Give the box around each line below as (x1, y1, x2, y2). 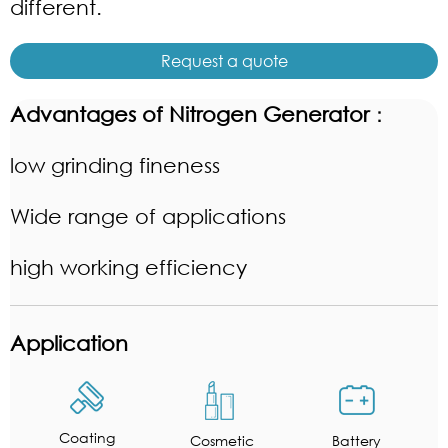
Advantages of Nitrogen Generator (10, 102, 369, 126)
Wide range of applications (10, 204, 286, 228)
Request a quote (160, 50, 288, 71)
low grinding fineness (10, 153, 220, 177)
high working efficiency (10, 255, 247, 279)
